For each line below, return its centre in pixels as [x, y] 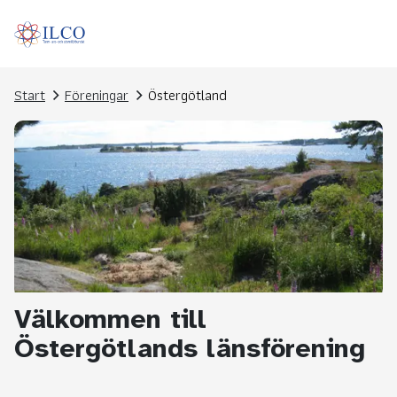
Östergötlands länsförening [190, 349]
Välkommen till [110, 319]
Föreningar [97, 95]
